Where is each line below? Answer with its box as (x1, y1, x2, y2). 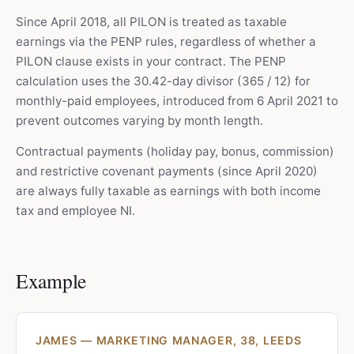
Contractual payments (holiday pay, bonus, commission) (16, 144, 334, 159)
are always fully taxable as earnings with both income (16, 183, 321, 198)
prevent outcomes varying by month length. (16, 113, 263, 128)
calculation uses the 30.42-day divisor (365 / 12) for (16, 73, 311, 88)
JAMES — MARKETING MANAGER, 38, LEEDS (36, 333, 302, 347)
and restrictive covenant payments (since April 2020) (16, 164, 318, 179)
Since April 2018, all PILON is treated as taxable (16, 14, 287, 29)
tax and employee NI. (16, 203, 135, 218)
